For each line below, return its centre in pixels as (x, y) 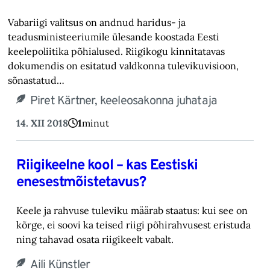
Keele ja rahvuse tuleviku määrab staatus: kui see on (132, 211)
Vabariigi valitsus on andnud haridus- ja (97, 23)
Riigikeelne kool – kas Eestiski (107, 166)
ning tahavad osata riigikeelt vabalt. (95, 240)
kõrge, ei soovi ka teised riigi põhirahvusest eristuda (133, 225)
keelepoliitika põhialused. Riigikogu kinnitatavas (117, 52)
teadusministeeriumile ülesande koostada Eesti (114, 37)
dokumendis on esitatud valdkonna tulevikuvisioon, (124, 66)
